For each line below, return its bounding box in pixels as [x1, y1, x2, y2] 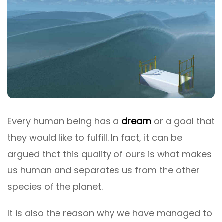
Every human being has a [7, 115, 121, 128]
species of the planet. [7, 180, 103, 193]
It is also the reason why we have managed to [7, 207, 212, 220]
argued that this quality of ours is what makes [7, 148, 212, 161]
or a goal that [151, 115, 215, 128]
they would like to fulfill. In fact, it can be [7, 131, 182, 144]
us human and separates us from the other [7, 164, 200, 177]
